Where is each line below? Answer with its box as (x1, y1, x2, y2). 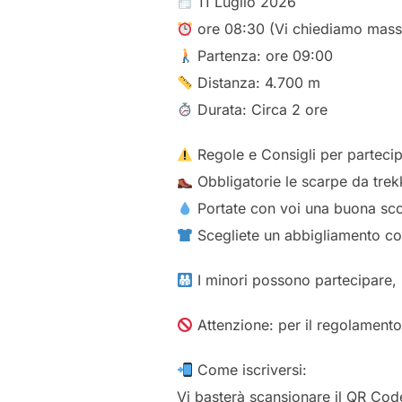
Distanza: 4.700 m (193, 74, 321, 92)
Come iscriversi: (193, 361, 308, 380)
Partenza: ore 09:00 (193, 47, 334, 66)
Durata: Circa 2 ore (193, 100, 328, 119)
